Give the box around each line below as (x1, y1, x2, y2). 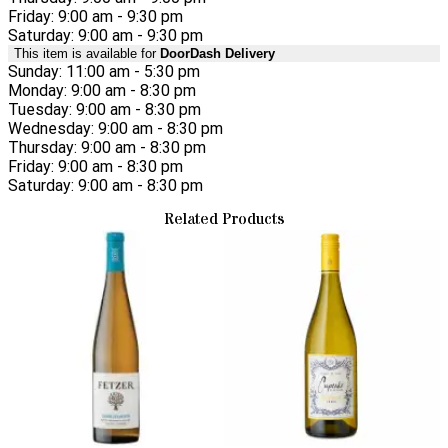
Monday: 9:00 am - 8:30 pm (8, 80, 196, 100)
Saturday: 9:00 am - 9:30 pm (8, 25, 203, 45)
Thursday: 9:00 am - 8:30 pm (8, 137, 206, 157)
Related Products (163, 208, 285, 231)
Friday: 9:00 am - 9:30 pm (8, 6, 183, 26)
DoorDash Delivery (160, 45, 275, 61)
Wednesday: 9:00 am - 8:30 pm (8, 118, 223, 138)
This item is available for (14, 45, 160, 61)
